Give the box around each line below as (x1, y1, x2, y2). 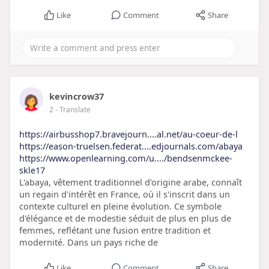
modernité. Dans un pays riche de (19, 236, 158, 249)
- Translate (55, 104, 91, 115)
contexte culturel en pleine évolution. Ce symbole (19, 200, 222, 213)
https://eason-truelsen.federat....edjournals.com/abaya (19, 140, 243, 153)
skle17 (19, 164, 45, 177)
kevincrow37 (49, 90, 104, 103)
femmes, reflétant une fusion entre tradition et (19, 224, 211, 237)
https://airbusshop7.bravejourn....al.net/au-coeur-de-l (19, 128, 238, 141)
